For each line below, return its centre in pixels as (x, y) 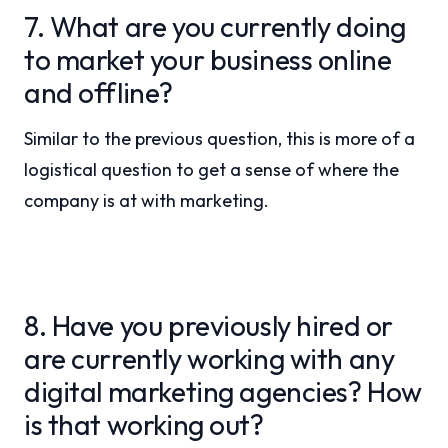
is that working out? (144, 424)
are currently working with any (209, 358)
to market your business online (208, 59)
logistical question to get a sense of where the (211, 169)
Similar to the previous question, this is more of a (219, 138)
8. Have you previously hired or (208, 325)
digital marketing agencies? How (223, 391)
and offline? (98, 92)
